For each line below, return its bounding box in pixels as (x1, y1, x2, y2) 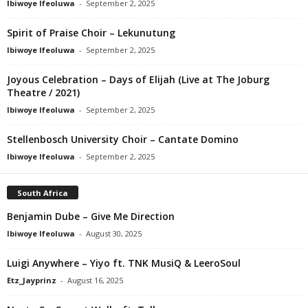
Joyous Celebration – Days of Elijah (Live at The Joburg (7, 72, 269, 86)
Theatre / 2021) (7, 85, 80, 99)
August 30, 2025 (86, 228, 142, 239)
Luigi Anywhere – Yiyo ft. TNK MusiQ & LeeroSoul (7, 256, 241, 269)
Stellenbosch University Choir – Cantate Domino (7, 132, 239, 146)
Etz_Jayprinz (7, 274, 56, 285)
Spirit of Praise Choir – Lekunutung (7, 25, 175, 39)
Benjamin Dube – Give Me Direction (7, 209, 175, 223)
